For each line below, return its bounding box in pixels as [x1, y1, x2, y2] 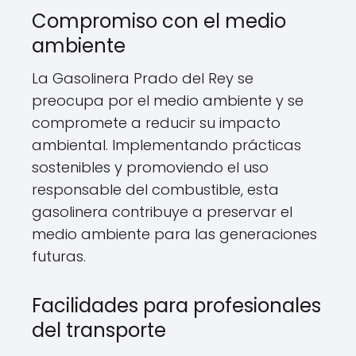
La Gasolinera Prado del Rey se [32, 68, 253, 88]
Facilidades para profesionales [32, 292, 321, 319]
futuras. [32, 246, 86, 266]
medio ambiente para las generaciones [32, 224, 317, 244]
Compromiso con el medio [32, 8, 286, 34]
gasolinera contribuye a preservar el [32, 202, 292, 222]
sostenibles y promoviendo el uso [32, 157, 269, 177]
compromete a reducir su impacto [32, 113, 281, 133]
